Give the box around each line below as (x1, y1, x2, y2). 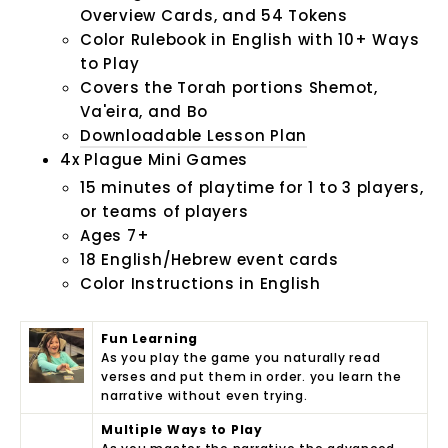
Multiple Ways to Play (101, 421, 267, 439)
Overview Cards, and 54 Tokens (80, 5, 348, 27)
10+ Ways (338, 29, 420, 51)
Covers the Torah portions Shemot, (80, 77, 378, 99)
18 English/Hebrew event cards (80, 249, 339, 271)
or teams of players (80, 201, 249, 223)
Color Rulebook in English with (80, 29, 339, 51)
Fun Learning (101, 330, 198, 348)
